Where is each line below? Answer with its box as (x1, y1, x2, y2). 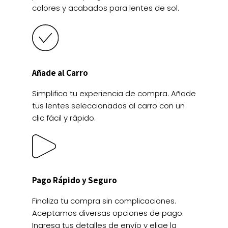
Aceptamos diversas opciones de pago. (32, 207, 184, 218)
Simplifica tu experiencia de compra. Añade (32, 88, 196, 99)
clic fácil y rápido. (32, 112, 96, 123)
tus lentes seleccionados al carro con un (32, 100, 185, 111)
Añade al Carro (32, 67, 88, 78)
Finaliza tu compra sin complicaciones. (32, 195, 176, 206)
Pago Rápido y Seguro (32, 174, 117, 186)
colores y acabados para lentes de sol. (32, 3, 179, 14)
